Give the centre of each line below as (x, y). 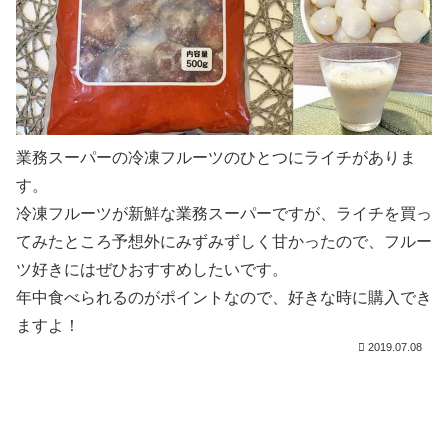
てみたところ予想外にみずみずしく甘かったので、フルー (224, 242)
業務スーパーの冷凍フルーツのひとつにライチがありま (216, 158)
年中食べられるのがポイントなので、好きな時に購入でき (224, 298)
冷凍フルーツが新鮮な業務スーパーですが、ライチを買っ (224, 214)
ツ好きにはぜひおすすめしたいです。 (152, 270)
